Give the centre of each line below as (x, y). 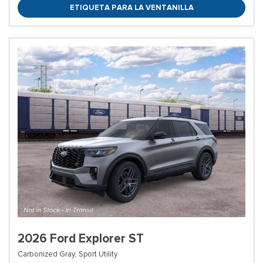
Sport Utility (98, 254)
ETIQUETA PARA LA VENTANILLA (131, 7)
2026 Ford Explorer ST (81, 238)
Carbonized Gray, (47, 254)
